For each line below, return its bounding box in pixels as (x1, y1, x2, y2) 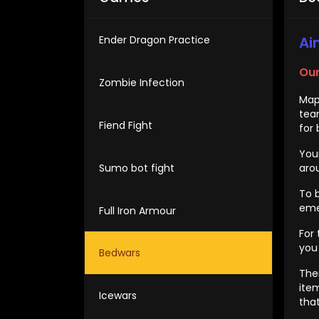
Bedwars (99, 246, 140, 260)
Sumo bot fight (99, 161, 174, 175)
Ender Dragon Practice (99, 33, 210, 47)
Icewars (99, 288, 137, 303)
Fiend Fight (99, 118, 152, 132)
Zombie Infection (99, 75, 184, 90)
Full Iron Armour (99, 204, 176, 218)
